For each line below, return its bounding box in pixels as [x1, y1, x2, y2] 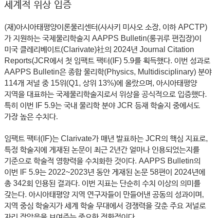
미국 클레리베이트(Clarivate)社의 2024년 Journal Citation [4, 45, 194, 54]
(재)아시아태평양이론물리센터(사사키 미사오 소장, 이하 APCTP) [4, 23, 207, 32]
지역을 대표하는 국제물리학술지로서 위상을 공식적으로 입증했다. [4, 90, 207, 99]
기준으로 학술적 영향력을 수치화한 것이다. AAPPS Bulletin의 [4, 157, 200, 165]
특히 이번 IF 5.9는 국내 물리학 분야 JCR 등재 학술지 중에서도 [4, 101, 200, 110]
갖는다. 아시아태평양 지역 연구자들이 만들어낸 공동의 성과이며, [4, 190, 204, 199]
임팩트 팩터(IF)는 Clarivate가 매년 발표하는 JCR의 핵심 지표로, [4, 134, 208, 143]
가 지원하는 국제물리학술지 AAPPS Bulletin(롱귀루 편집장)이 [4, 34, 201, 43]
